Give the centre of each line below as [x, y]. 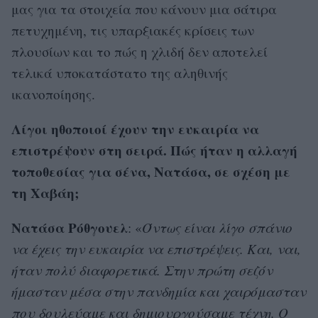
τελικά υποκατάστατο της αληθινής [120, 72]
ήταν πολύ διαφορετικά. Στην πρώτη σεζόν [142, 270]
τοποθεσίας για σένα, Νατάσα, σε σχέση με [151, 171]
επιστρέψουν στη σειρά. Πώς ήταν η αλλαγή [154, 150]
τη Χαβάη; [45, 192]
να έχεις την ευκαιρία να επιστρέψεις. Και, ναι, [156, 248]
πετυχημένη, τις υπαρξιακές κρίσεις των [133, 30]
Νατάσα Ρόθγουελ [70, 227]
